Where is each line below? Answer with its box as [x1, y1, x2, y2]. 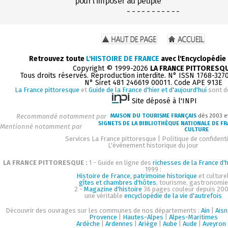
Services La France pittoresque [65, 134, 156, 142]
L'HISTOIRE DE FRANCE [85, 54, 159, 63]
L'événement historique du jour [108, 141, 198, 149]
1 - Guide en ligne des [87, 158, 153, 166]
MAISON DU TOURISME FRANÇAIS [110, 112, 196, 120]
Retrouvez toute [28, 54, 86, 63]
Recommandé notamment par [16, 112, 106, 120]
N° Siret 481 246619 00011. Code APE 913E [84, 78, 222, 87]
